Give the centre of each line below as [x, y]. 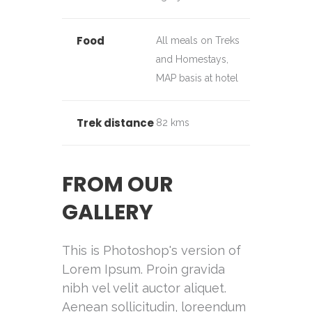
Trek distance [115, 123]
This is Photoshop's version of [151, 250]
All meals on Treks [198, 40]
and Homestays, [192, 59]
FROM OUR [118, 185]
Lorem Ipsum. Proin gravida [143, 269]
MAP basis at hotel [197, 78]
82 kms [173, 123]
